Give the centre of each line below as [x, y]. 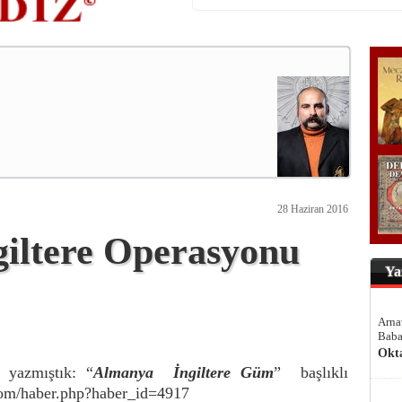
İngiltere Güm [223, 372]
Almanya [123, 372]
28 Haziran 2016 [313, 209]
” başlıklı [311, 372]
